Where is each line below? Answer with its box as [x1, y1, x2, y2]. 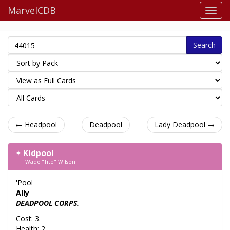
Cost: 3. [16, 214, 41, 223]
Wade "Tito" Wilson [25, 158, 76, 165]
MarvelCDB [8, 4, 56, 16]
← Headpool [15, 120, 57, 129]
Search [193, 40, 216, 50]
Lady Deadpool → [155, 120, 215, 129]
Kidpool [23, 147, 54, 159]
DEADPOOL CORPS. [16, 198, 79, 208]
